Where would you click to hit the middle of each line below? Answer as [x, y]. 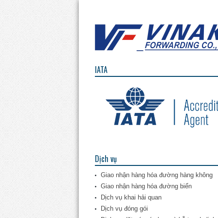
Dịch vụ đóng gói [124, 209]
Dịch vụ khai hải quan [131, 197]
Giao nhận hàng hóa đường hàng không [156, 175]
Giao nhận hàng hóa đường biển [146, 186]
